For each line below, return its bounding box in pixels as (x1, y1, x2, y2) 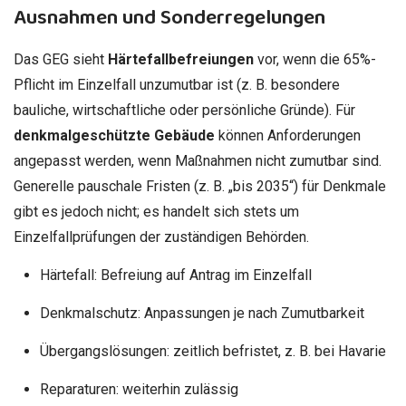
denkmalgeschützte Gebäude (14, 126, 215, 144)
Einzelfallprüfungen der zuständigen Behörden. (14, 227, 309, 246)
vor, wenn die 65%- (254, 50, 376, 68)
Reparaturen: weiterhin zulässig (39, 380, 238, 398)
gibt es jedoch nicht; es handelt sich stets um (14, 202, 299, 220)
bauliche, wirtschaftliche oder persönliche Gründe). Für (14, 101, 355, 119)
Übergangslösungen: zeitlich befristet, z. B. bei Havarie (39, 342, 386, 360)
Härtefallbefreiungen (108, 50, 254, 68)
